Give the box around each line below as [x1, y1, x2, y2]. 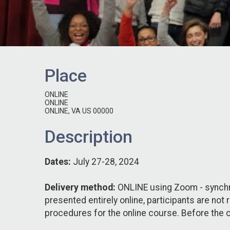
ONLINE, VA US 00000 [45, 107, 113, 115]
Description [45, 127, 132, 147]
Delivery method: [45, 182, 116, 193]
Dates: [45, 156, 73, 167]
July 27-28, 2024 [73, 156, 139, 167]
